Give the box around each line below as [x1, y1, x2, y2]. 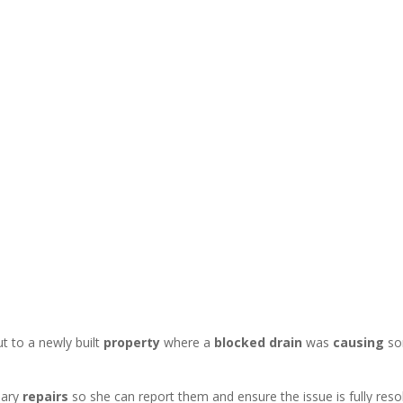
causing [333, 333, 389, 351]
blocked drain [214, 333, 303, 351]
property [103, 333, 165, 351]
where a [164, 333, 215, 351]
